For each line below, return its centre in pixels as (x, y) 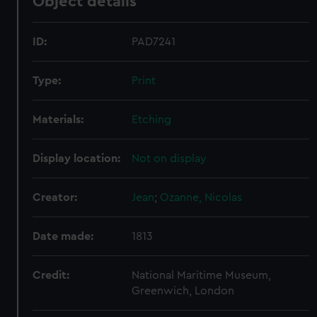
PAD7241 (154, 42)
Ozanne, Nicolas (201, 197)
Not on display (169, 158)
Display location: (77, 158)
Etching (152, 120)
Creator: (55, 197)
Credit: (51, 275)
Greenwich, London (183, 291)
